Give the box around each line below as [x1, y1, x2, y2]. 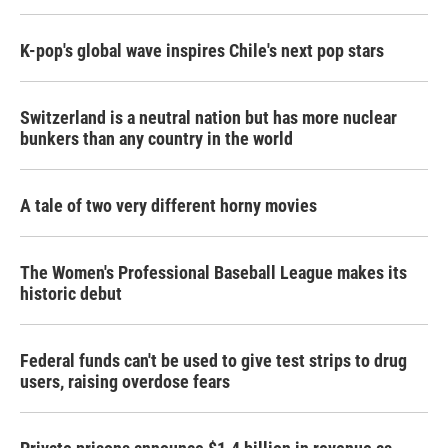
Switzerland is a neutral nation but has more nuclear [20, 107, 397, 128]
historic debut [20, 283, 122, 304]
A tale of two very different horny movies [20, 195, 317, 216]
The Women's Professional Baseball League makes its [20, 262, 407, 283]
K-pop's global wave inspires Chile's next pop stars [20, 40, 384, 61]
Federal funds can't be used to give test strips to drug [20, 350, 407, 371]
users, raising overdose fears [20, 371, 230, 392]
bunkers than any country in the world [20, 128, 293, 149]
